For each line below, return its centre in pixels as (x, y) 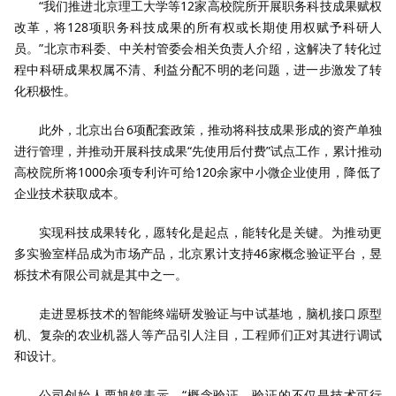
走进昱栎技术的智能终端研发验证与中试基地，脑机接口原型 (210, 313)
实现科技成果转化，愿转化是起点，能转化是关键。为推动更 (210, 232)
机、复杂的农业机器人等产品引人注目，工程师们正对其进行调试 (198, 335)
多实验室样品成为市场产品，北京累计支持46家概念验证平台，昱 (198, 253)
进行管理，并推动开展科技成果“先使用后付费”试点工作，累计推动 (198, 151)
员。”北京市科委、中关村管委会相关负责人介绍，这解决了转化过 (198, 48)
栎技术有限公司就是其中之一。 (101, 274)
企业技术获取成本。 (70, 193)
